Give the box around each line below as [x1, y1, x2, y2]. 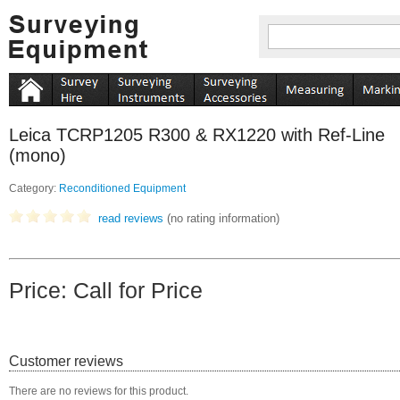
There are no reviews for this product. [9, 384, 188, 397]
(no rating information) [163, 212, 279, 225]
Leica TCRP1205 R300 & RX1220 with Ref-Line [9, 125, 385, 145]
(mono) [9, 146, 66, 165]
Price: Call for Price [9, 278, 203, 303]
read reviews [98, 212, 163, 225]
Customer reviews [9, 353, 123, 369]
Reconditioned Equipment [59, 182, 186, 195]
